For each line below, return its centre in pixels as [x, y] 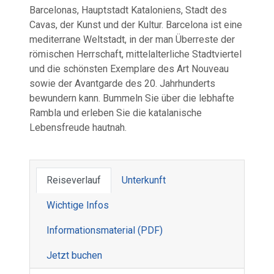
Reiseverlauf [74, 180]
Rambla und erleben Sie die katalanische [116, 113]
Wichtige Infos [78, 205]
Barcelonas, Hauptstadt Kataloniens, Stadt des [128, 10]
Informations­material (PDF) [105, 230]
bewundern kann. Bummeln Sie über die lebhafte [132, 98]
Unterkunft [144, 180]
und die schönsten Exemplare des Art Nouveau [129, 69]
